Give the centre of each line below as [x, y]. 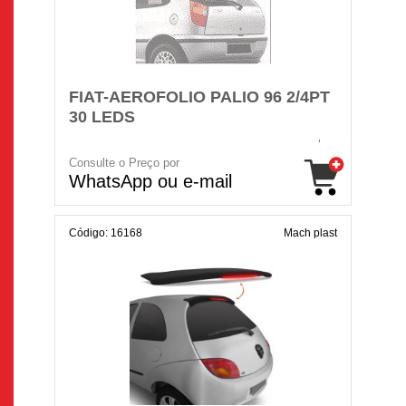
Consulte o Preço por [124, 163]
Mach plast [310, 233]
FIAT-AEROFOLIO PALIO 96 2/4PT [199, 97]
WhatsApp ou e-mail [150, 181]
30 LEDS [102, 117]
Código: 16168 [106, 233]
